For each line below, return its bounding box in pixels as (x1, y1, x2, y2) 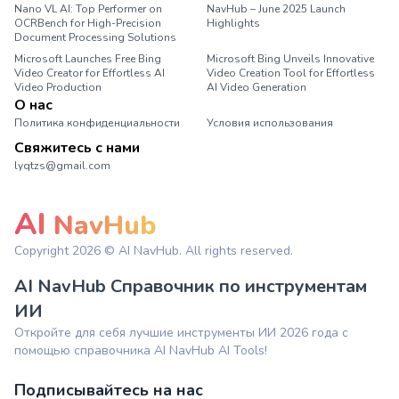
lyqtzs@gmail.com (14, 159, 110, 173)
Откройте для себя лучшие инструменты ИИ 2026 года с (14, 324, 348, 341)
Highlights (207, 16, 260, 30)
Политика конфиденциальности (14, 116, 180, 130)
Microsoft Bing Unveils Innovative (207, 52, 374, 66)
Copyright (14, 242, 72, 259)
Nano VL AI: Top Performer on (14, 2, 162, 16)
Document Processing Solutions (14, 30, 176, 45)
